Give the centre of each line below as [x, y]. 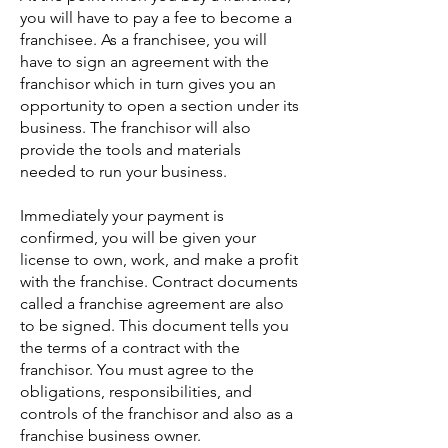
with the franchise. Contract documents [159, 281]
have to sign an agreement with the [144, 61]
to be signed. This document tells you [154, 325]
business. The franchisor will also [135, 127]
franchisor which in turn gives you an [148, 83]
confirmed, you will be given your [138, 237]
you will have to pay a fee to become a [156, 17]
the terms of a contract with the [130, 347]
